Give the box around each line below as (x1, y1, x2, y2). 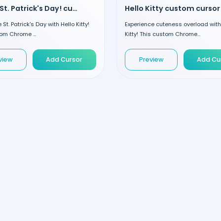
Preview (139, 55, 164, 64)
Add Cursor (46, 55, 83, 64)
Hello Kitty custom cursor (125, 3, 220, 14)
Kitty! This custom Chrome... (125, 30, 200, 38)
